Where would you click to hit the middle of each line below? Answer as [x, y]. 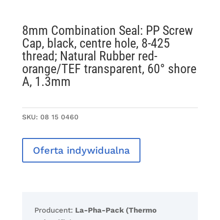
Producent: [55, 210]
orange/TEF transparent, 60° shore [109, 69]
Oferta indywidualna [81, 151]
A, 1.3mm [46, 82]
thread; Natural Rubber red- [89, 56]
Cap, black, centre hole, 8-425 [96, 43]
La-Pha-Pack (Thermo [116, 210]
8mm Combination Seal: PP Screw [107, 31]
